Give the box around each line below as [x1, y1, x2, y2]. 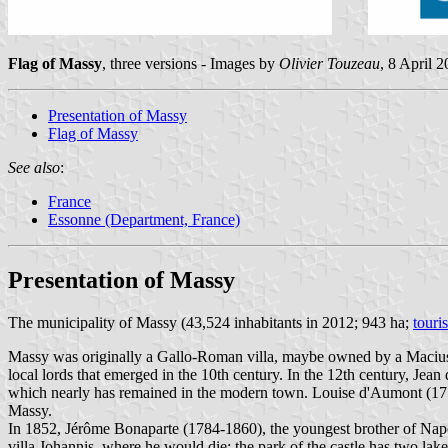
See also [8, 158, 60, 176]
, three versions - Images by [102, 54, 279, 72]
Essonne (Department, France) [48, 210, 240, 228]
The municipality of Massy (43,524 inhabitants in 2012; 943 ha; [8, 313, 413, 331]
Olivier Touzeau [279, 54, 380, 72]
